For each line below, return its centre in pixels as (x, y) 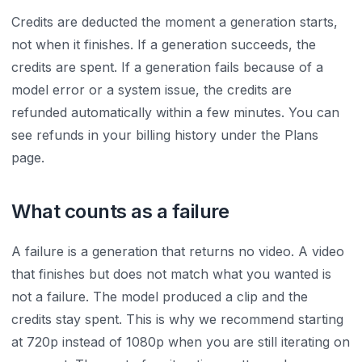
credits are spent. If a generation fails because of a (167, 67)
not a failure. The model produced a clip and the (160, 297)
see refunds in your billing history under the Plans (165, 135)
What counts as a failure (120, 211)
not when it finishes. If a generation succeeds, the (164, 44)
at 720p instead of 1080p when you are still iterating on (181, 342)
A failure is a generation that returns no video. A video (178, 251)
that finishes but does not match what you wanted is (171, 274)
